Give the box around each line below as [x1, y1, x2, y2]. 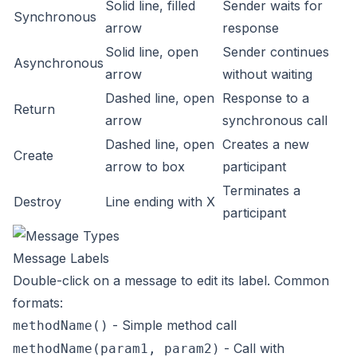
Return [14, 101, 55, 117]
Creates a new [222, 136, 309, 152]
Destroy [14, 194, 61, 210]
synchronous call [222, 112, 328, 128]
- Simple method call [108, 317, 237, 333]
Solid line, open [105, 44, 198, 60]
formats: [13, 295, 63, 311]
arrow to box [105, 159, 185, 175]
